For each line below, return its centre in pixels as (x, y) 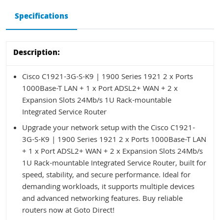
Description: (37, 53)
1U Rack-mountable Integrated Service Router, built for (114, 164)
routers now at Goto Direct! (69, 211)
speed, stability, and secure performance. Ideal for (106, 176)
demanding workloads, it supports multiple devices (108, 187)
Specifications (41, 17)
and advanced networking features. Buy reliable (102, 199)
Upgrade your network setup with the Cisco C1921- (109, 128)
